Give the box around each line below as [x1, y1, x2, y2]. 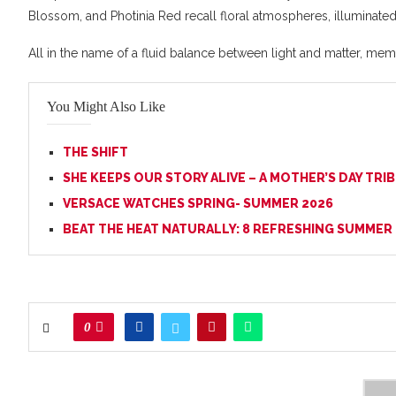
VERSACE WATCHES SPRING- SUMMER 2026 [63, 196, 333, 211]
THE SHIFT [63, 145, 128, 160]
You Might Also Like [47, 99, 165, 115]
